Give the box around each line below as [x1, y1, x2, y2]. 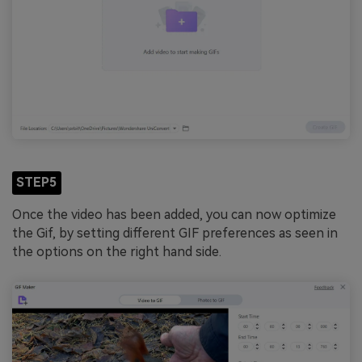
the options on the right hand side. [12, 244, 221, 260]
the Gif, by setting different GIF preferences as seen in [12, 225, 338, 242]
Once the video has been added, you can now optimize [12, 207, 336, 223]
